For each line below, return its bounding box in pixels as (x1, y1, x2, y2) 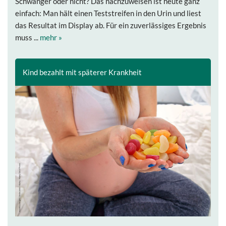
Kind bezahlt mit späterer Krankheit (23, 68, 142, 77)
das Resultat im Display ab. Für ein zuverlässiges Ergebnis (15, 21, 206, 30)
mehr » (40, 33, 62, 42)
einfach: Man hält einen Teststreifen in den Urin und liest (15, 9, 201, 18)
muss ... (15, 33, 40, 42)
